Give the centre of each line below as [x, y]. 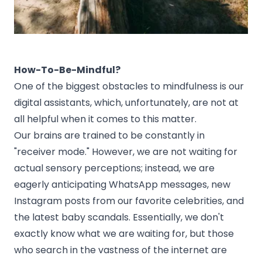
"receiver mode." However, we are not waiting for [126, 151]
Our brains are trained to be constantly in [109, 135]
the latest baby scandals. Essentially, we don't [119, 217]
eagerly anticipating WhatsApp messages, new [122, 184]
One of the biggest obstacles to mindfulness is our [129, 86]
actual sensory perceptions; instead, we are [114, 168]
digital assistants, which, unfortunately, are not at [126, 102]
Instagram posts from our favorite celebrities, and [129, 201]
